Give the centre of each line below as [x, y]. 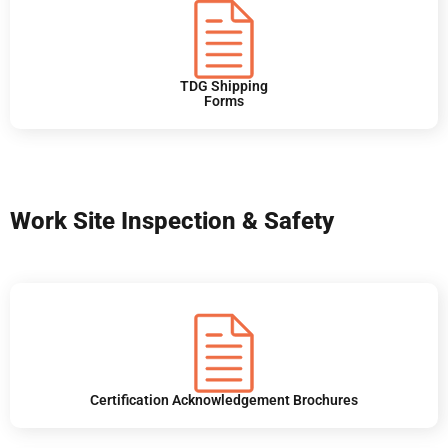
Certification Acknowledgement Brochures [224, 400]
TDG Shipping [224, 86]
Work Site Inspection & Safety [172, 221]
